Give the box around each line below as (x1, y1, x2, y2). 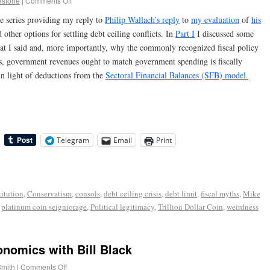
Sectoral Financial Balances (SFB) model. (105, 69, 248, 81)
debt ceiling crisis (104, 188, 162, 199)
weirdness (227, 201, 259, 213)
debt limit (165, 188, 197, 199)
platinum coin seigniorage (1, 201, 87, 213)
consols (75, 188, 100, 199)
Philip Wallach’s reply (105, 14, 180, 26)
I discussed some (195, 28, 254, 40)
